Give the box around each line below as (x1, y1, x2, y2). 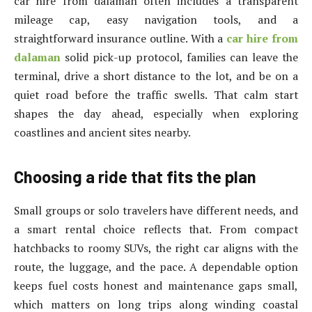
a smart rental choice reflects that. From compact (14, 221, 298, 237)
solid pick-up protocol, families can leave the (61, 49, 298, 65)
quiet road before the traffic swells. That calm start (14, 87, 298, 103)
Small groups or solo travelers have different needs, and (14, 203, 298, 219)
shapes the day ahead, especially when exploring (14, 106, 298, 122)
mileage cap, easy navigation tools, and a (14, 12, 298, 28)
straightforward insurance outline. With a (14, 31, 227, 47)
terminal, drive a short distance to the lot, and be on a (14, 68, 298, 84)
